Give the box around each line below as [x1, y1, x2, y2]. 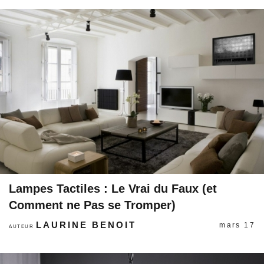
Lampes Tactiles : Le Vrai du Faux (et [9, 182, 217, 195]
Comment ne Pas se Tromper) [9, 199, 176, 212]
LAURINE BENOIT [36, 220, 137, 230]
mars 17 [219, 221, 255, 229]
